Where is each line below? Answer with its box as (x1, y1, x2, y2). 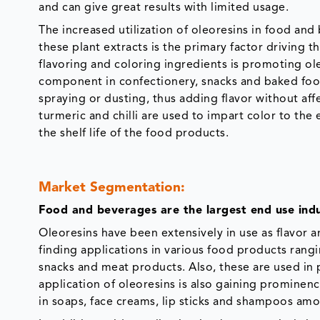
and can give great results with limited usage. (39, 1, 289, 14)
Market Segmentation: (39, 181, 186, 195)
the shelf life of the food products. (39, 127, 229, 139)
